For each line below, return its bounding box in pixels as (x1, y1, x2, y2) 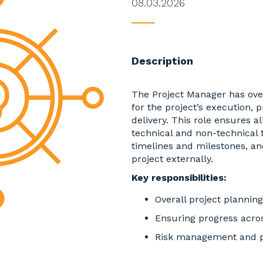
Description (131, 55, 193, 68)
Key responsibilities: (131, 172, 227, 184)
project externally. (131, 153, 213, 165)
